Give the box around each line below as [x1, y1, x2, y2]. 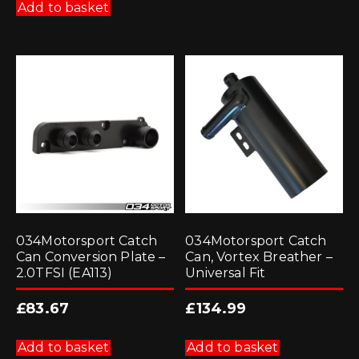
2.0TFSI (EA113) [16, 265, 113, 281]
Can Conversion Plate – [16, 249, 166, 265]
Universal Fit [185, 265, 266, 281]
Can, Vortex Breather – [185, 249, 333, 265]
